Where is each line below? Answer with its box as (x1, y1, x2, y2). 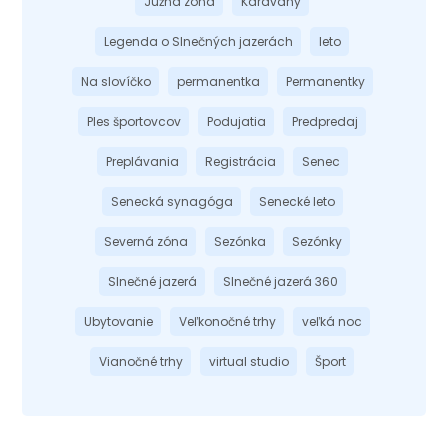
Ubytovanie (83, 312, 153, 330)
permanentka (176, 72, 260, 90)
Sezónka (213, 232, 266, 250)
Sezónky (291, 232, 342, 250)
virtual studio (209, 352, 289, 370)
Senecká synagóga (110, 192, 233, 210)
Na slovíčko (80, 72, 151, 90)
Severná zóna (103, 232, 188, 250)
